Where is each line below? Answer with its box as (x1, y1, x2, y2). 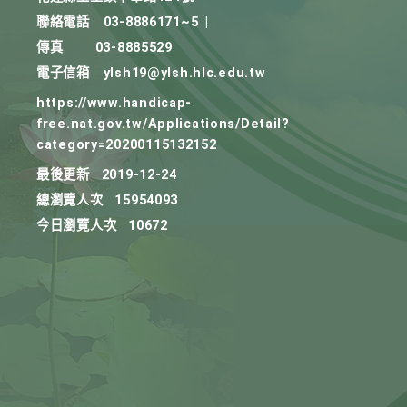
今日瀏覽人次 (36, 218, 117, 233)
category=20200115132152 (36, 137, 217, 153)
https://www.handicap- (36, 95, 193, 111)
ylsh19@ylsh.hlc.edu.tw (103, 65, 266, 81)
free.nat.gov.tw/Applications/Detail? (36, 116, 290, 132)
